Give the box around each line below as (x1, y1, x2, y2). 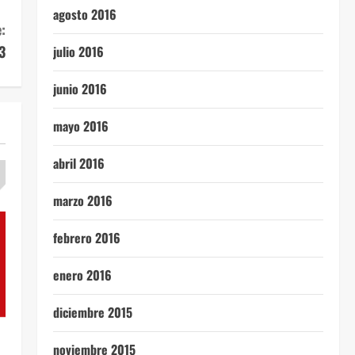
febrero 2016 (52, 228, 120, 247)
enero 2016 (52, 265, 112, 284)
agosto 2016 (52, 5, 116, 24)
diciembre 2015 (52, 303, 132, 322)
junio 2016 (52, 79, 107, 98)
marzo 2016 (52, 191, 113, 210)
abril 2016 (52, 154, 105, 173)
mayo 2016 (52, 116, 109, 136)
